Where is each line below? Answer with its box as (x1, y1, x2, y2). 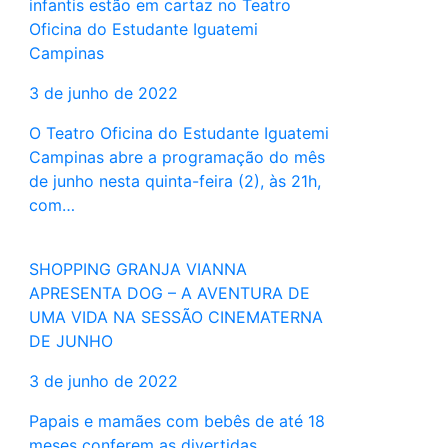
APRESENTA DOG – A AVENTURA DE (28, 283, 310, 304)
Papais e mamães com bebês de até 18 (28, 411, 325, 432)
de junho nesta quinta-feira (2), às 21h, (28, 171, 321, 192)
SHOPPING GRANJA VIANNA (28, 259, 247, 280)
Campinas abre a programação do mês (28, 147, 325, 168)
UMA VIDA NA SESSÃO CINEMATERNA (28, 307, 323, 328)
